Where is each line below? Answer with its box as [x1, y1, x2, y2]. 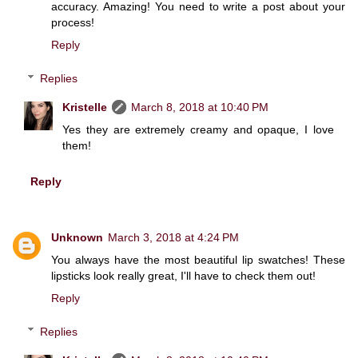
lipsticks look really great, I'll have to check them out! [51, 269, 316, 283]
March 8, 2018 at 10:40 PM [131, 100, 269, 113]
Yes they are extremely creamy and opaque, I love [62, 122, 334, 136]
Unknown [51, 231, 103, 245]
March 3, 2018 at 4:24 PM [108, 231, 239, 245]
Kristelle [62, 100, 108, 113]
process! [51, 16, 94, 30]
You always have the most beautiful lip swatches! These [51, 253, 345, 267]
